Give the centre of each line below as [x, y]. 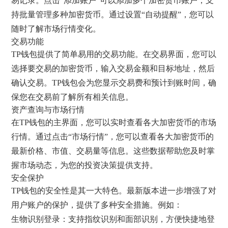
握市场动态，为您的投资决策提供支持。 [85, 165]
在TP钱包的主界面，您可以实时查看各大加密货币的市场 [114, 122]
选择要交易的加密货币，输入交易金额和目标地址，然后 [113, 68]
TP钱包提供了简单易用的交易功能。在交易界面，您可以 [114, 54]
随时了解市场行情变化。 [56, 28]
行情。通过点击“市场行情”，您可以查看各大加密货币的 [113, 136]
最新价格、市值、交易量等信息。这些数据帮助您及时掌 [113, 151]
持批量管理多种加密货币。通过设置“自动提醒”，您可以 [113, 14]
